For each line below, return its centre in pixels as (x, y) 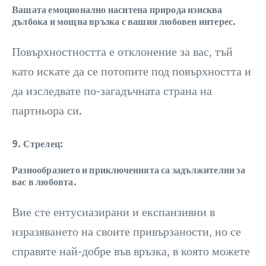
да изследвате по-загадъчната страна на (112, 90)
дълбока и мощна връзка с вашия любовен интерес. (124, 21)
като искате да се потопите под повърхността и (132, 71)
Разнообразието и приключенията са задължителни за (129, 170)
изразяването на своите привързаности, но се (126, 231)
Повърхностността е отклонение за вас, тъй (122, 51)
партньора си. (47, 110)
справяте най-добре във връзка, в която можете (131, 251)
